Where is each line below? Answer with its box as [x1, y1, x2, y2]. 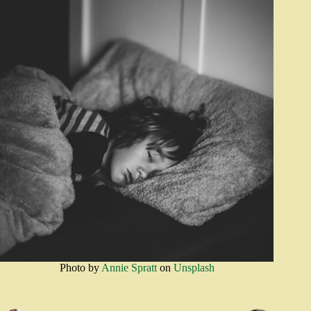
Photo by [59, 262, 101, 274]
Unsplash [173, 262, 215, 274]
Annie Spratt [101, 262, 157, 274]
